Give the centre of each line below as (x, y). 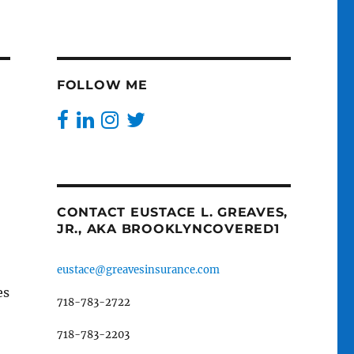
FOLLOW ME (102, 85)
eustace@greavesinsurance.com (138, 269)
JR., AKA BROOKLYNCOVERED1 (168, 228)
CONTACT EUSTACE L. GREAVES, (172, 212)
